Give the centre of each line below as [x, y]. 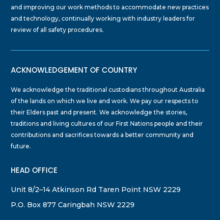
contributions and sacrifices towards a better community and [102, 135]
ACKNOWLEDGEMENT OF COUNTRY [74, 70]
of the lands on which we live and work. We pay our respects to [105, 101]
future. [21, 146]
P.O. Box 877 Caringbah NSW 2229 [73, 205]
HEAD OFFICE [34, 170]
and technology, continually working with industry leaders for [103, 18]
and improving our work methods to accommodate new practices [110, 7]
